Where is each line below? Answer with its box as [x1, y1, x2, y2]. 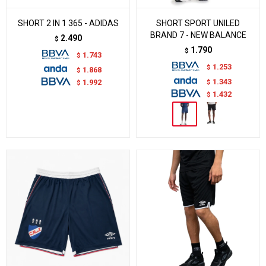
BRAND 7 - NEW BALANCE [150, 30, 246, 40]
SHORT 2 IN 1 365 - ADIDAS [17, 18, 119, 28]
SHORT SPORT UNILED [156, 18, 240, 28]
